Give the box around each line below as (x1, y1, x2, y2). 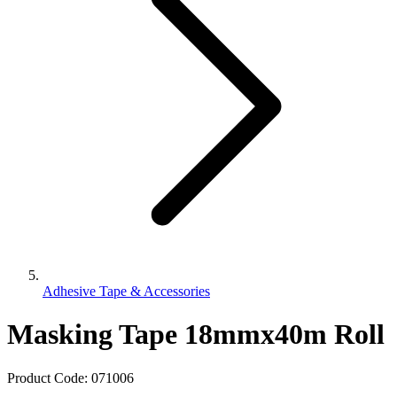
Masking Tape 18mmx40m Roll (7, 318, 385, 351)
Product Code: (7, 370, 91, 385)
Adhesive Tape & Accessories (43, 284, 210, 299)
